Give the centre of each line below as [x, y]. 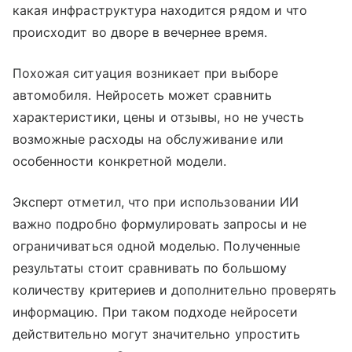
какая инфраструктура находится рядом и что [160, 10]
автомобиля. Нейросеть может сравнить [142, 95]
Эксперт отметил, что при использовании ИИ [156, 202]
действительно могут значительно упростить [156, 334]
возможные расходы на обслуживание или [148, 139]
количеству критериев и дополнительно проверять [175, 290]
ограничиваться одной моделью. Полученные [156, 246]
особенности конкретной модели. [120, 161]
